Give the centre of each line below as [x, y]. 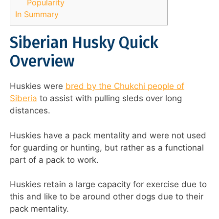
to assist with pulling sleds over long [109, 99]
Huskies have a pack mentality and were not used [108, 135]
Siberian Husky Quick [84, 43]
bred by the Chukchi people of [125, 86]
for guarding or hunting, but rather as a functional [107, 147]
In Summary [37, 14]
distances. [30, 111]
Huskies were [38, 86]
